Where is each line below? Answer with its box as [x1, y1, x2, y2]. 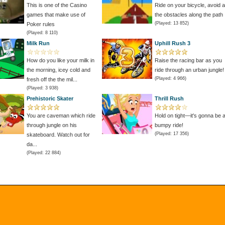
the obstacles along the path [155, 12, 223, 18]
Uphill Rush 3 [155, 40, 190, 46]
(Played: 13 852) [155, 21, 189, 26]
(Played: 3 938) [27, 85, 58, 90]
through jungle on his [27, 122, 77, 128]
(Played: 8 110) [27, 30, 58, 35]
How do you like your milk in [27, 57, 94, 63]
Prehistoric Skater [27, 95, 73, 101]
